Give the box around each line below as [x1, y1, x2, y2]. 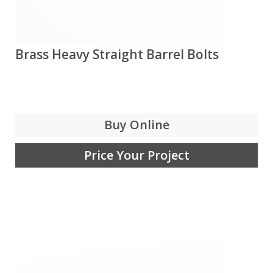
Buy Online [104, 116, 169, 133]
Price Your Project [83, 147, 190, 163]
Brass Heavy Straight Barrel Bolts [15, 46, 219, 63]
